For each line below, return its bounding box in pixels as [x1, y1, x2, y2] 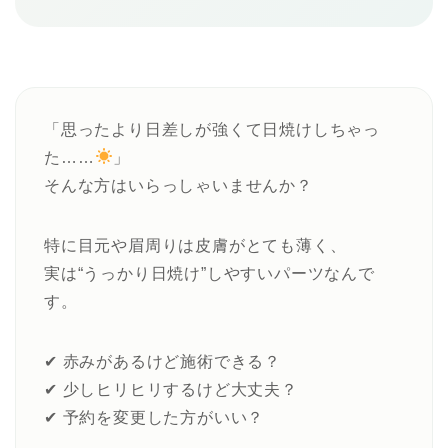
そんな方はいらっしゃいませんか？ [44, 176, 313, 194]
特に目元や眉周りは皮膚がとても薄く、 [44, 236, 347, 254]
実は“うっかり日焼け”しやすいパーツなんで [44, 264, 375, 282]
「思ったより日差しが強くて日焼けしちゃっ [44, 120, 380, 138]
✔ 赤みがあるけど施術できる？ [44, 352, 282, 370]
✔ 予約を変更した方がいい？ [44, 408, 265, 426]
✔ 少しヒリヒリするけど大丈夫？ [44, 380, 298, 398]
